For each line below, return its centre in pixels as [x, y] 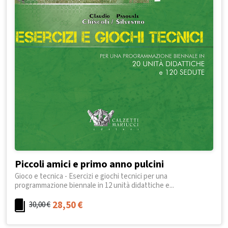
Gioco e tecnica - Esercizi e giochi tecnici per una [91, 177]
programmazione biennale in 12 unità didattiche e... [94, 186]
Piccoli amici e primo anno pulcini [89, 165]
